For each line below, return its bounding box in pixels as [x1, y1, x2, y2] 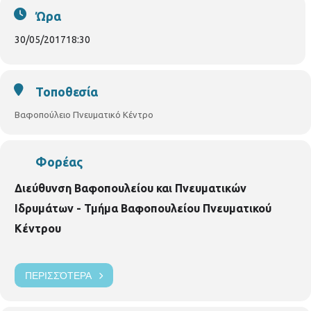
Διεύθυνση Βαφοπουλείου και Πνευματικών [15, 182, 246, 195]
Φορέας [35, 155, 83, 169]
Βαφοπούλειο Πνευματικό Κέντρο [15, 110, 153, 120]
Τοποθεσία [35, 85, 98, 99]
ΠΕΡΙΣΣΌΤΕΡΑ [25, 268, 92, 283]
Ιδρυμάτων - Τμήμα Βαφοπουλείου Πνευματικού [15, 202, 271, 215]
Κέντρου [15, 222, 61, 235]
